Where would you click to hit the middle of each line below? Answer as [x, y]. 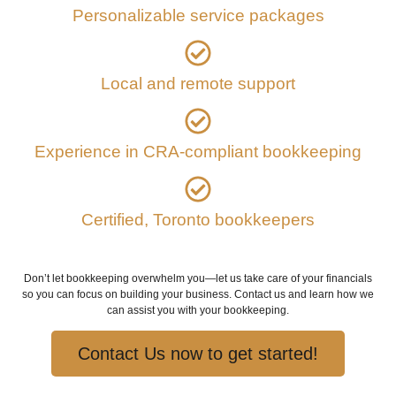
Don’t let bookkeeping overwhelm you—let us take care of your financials [198, 278]
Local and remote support [198, 83]
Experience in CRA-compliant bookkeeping [198, 151]
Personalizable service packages [198, 15]
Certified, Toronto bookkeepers [198, 219]
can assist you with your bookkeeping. [198, 310]
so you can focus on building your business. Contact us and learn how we [198, 294]
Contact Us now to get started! [198, 354]
